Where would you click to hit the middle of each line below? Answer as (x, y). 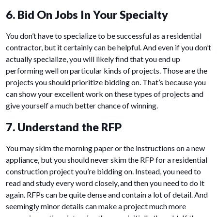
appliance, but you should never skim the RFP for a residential (107, 160)
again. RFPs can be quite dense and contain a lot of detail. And (107, 195)
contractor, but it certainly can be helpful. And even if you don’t (108, 47)
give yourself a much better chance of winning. (82, 106)
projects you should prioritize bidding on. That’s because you (106, 82)
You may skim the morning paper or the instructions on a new (105, 148)
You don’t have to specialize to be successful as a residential (104, 36)
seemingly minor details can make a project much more (96, 206)
